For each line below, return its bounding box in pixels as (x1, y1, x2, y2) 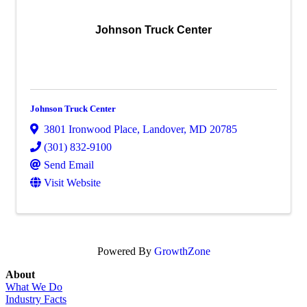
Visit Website (44, 176, 101, 188)
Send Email (44, 158, 94, 171)
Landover (143, 123, 184, 135)
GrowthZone (153, 245, 210, 257)
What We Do (5, 280, 62, 293)
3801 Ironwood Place (44, 123, 137, 135)
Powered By (97, 245, 154, 257)
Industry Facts (5, 293, 66, 305)
